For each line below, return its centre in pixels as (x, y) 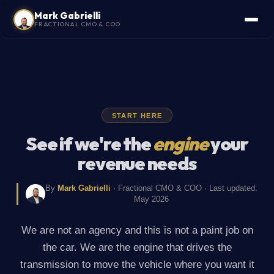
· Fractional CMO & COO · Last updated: (184, 188)
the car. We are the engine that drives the (137, 247)
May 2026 (151, 199)
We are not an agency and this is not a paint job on (137, 230)
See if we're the (90, 143)
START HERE (137, 115)
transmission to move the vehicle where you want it (137, 264)
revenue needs (137, 163)
